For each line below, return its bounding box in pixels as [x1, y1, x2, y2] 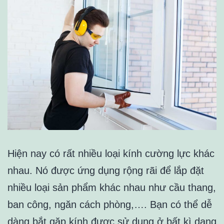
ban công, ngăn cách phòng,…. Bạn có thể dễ [7, 199, 212, 210]
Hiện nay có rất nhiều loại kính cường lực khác [7, 148, 214, 159]
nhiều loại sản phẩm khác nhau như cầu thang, [7, 182, 216, 193]
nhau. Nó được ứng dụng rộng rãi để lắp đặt [7, 165, 204, 176]
